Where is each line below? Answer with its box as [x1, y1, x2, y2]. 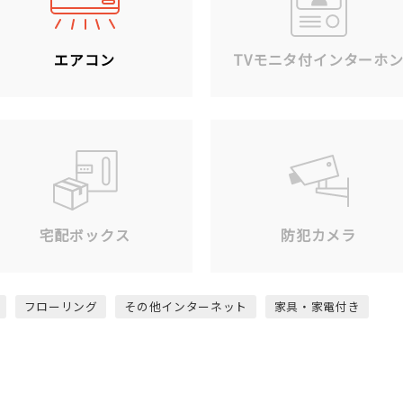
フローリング [23, 298, 98, 315]
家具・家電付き [273, 298, 361, 315]
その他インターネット [124, 298, 247, 315]
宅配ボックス [39, 223, 130, 246]
